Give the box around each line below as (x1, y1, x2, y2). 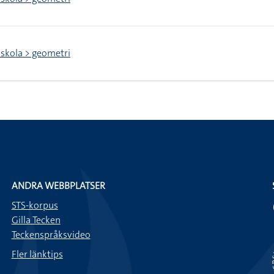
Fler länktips (11, 248, 63, 261)
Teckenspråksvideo (11, 228, 91, 241)
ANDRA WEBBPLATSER (11, 179, 105, 192)
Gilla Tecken (11, 213, 61, 226)
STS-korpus (11, 199, 58, 212)
